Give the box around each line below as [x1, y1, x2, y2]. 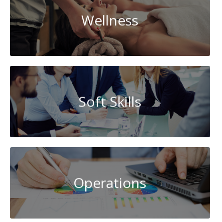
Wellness [81, 10, 139, 30]
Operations [73, 173, 147, 192]
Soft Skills [78, 92, 142, 111]
